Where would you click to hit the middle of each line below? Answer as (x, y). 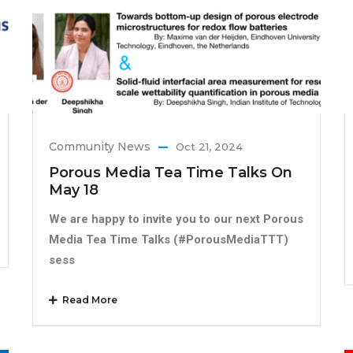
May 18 (73, 190)
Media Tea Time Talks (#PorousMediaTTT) (168, 239)
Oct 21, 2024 (209, 146)
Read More (87, 299)
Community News (99, 146)
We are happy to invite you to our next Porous (176, 219)
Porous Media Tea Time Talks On (170, 172)
